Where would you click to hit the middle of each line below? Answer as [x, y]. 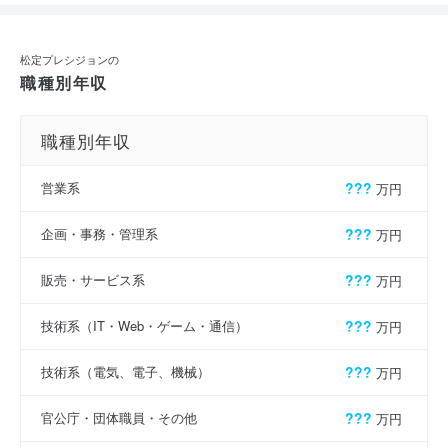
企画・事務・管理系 [99, 234]
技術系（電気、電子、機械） [125, 372]
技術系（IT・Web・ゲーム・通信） [144, 326]
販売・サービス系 [93, 280]
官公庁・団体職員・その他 [119, 418]
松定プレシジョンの [69, 59]
